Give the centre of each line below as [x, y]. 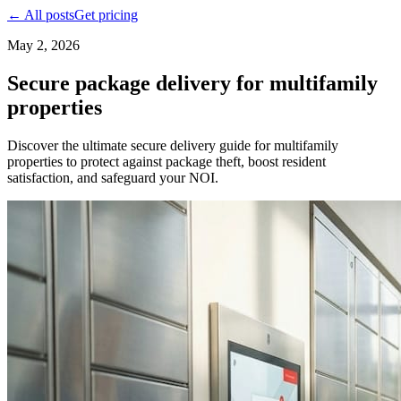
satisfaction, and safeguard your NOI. [113, 177]
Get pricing [106, 15]
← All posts [41, 15]
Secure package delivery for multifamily [192, 83]
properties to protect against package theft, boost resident [166, 161]
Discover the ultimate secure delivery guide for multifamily [173, 145]
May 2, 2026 [43, 45]
